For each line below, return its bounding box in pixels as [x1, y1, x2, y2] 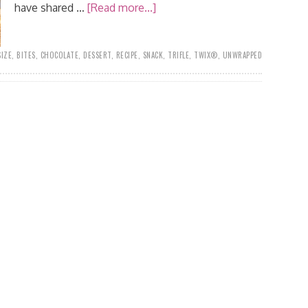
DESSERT [83, 49, 111, 60]
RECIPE [115, 49, 138, 60]
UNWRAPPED [222, 49, 262, 60]
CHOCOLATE [40, 49, 78, 60]
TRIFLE [168, 49, 189, 60]
